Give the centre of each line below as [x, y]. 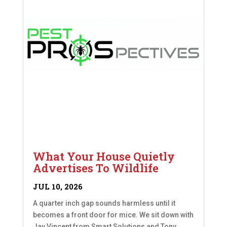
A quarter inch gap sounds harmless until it [104, 203]
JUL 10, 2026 [58, 187]
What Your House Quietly [104, 157]
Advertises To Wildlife [96, 168]
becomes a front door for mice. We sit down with [113, 215]
